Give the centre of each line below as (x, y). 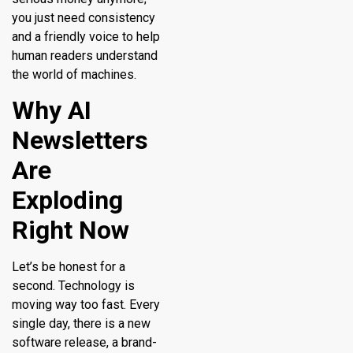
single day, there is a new (81, 324)
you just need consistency (84, 17)
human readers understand (85, 55)
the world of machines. (74, 74)
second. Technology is (73, 286)
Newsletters (80, 141)
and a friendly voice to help (86, 36)
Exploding (67, 201)
